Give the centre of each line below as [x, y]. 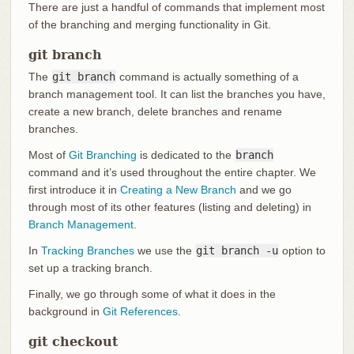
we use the [164, 250]
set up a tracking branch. [90, 267]
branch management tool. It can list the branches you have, [177, 94]
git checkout [73, 341]
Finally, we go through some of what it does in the [152, 294]
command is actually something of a [207, 76]
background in [65, 311]
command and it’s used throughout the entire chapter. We [172, 172]
